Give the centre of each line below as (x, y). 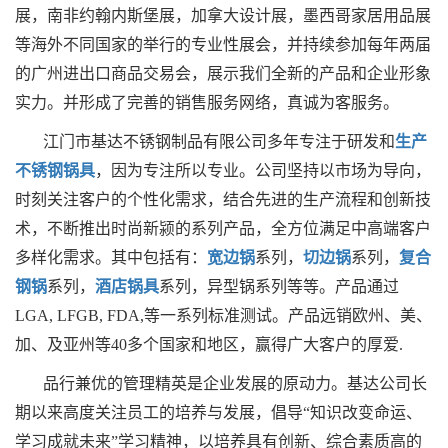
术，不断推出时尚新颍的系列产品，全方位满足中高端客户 (223, 229)
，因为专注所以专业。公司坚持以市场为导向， (263, 171)
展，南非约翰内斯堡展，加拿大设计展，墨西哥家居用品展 (223, 16)
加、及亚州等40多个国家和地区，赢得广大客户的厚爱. (211, 345)
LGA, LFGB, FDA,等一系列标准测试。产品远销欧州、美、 (223, 316)
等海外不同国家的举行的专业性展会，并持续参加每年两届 (223, 45)
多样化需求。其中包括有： (111, 258)
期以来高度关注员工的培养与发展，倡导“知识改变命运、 (218, 413)
